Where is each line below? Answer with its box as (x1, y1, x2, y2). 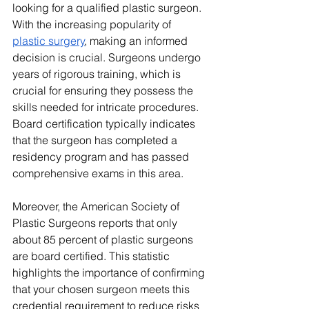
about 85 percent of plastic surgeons (12, 232, 196, 247)
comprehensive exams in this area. (12, 166, 183, 181)
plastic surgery (12, 34, 85, 48)
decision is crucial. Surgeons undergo (12, 50, 203, 65)
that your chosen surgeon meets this (12, 282, 192, 297)
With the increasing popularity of (12, 17, 174, 32)
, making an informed (85, 34, 190, 48)
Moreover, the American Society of (12, 199, 182, 214)
